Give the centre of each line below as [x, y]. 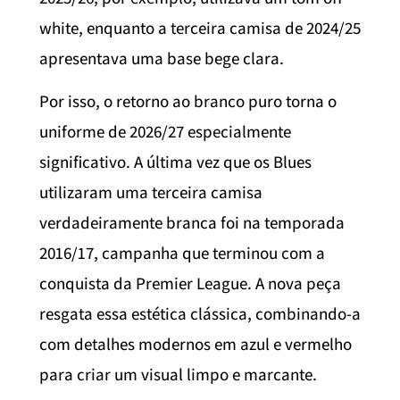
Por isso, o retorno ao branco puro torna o [188, 101]
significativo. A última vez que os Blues [175, 162]
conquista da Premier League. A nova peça [190, 283]
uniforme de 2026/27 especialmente [165, 132]
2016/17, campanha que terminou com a [182, 253]
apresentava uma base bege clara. [162, 58]
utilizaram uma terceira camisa [151, 192]
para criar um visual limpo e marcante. [178, 375]
